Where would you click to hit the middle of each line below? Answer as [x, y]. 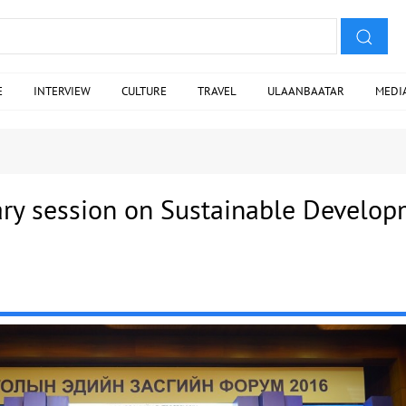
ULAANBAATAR [306, 91]
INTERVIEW [62, 91]
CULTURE [144, 91]
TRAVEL [217, 91]
